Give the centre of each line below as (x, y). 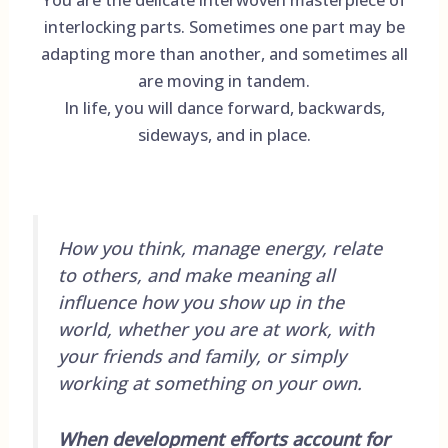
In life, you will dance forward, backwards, (224, 107)
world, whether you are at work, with (215, 328)
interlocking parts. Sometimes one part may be (224, 26)
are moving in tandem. (224, 80)
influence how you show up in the (200, 301)
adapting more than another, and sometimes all (224, 53)
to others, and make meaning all (196, 274)
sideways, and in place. (224, 134)
